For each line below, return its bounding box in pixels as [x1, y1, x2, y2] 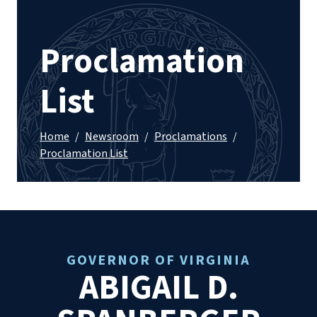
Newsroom [85, 129, 139, 145]
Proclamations [154, 129, 227, 145]
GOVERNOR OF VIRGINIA [67, 250, 250, 271]
